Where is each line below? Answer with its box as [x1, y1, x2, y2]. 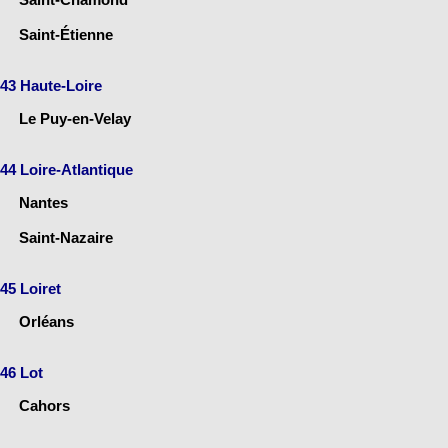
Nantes [19, 194, 68, 212]
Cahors [19, 397, 70, 415]
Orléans [19, 313, 74, 331]
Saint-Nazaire [19, 229, 113, 247]
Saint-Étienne [19, 26, 113, 44]
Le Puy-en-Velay [19, 110, 131, 128]
